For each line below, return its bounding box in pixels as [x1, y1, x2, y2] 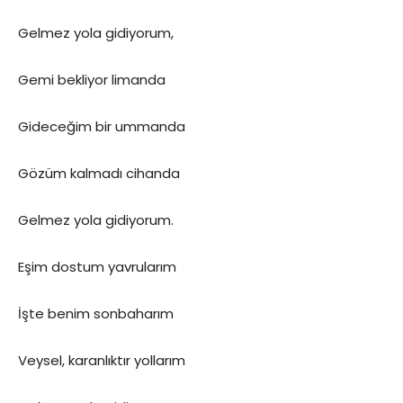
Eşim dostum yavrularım [18, 257, 176, 276]
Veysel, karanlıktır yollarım [18, 351, 185, 370]
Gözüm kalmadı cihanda [18, 164, 180, 183]
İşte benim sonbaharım [18, 304, 174, 323]
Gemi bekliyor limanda [18, 70, 166, 89]
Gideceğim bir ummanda [18, 117, 185, 136]
